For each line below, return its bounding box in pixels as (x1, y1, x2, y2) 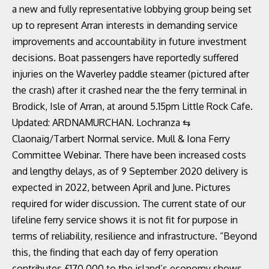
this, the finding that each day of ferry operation (12, 246, 218, 258)
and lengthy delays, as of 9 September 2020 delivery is (12, 165, 248, 177)
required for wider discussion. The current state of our (12, 198, 246, 210)
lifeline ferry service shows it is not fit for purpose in (12, 214, 238, 226)
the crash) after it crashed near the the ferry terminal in (12, 84, 247, 96)
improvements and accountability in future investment (12, 35, 247, 47)
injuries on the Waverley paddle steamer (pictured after (12, 68, 249, 80)
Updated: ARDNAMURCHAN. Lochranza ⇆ (12, 116, 190, 128)
